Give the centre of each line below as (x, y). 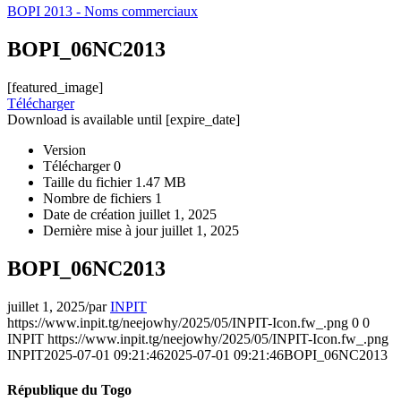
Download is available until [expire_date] (124, 119)
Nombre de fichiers (99, 198)
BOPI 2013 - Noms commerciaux (102, 11)
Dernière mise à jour (102, 230)
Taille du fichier (89, 182)
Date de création (91, 214)
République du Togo (69, 389)
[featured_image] (55, 87)
